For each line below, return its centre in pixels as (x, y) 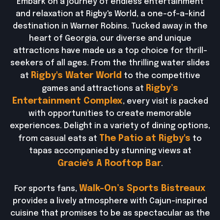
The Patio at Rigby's (145, 138)
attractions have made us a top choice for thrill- (110, 51)
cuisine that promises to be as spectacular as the (110, 213)
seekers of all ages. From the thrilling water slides (110, 63)
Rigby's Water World (76, 76)
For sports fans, (47, 189)
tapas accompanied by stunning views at (110, 151)
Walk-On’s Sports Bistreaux (142, 189)
